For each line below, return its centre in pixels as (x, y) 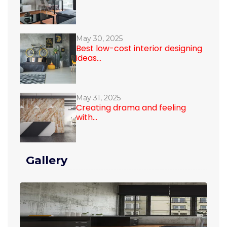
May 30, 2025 (99, 39)
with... (87, 117)
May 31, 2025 (98, 98)
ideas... (89, 58)
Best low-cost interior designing (139, 49)
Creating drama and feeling (131, 107)
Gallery (47, 161)
